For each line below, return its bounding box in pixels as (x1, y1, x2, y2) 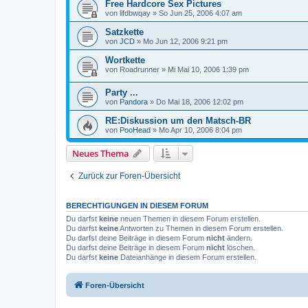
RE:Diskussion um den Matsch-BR (105, 115, 251, 126)
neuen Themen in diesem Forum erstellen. (118, 214, 261, 223)
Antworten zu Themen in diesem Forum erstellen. (118, 223, 283, 232)
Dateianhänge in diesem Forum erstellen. (118, 252, 256, 261)
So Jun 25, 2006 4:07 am (159, 9, 242, 18)
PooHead (120, 125, 151, 134)
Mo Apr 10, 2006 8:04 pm (159, 125, 242, 134)
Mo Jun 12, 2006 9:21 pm (143, 37, 228, 46)
